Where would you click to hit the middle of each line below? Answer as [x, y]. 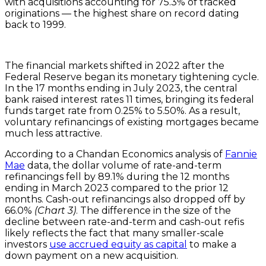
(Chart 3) [55, 211]
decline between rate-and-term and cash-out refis [124, 222]
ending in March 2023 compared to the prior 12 [117, 188]
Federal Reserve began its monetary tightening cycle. [132, 77]
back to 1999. [35, 25]
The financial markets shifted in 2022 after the [115, 66]
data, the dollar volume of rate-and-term [123, 166]
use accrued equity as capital [118, 245]
